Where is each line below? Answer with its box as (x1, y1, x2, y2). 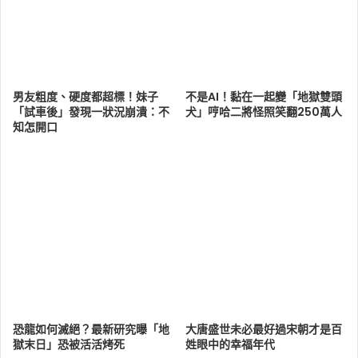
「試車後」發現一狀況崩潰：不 (13, 104, 169, 121)
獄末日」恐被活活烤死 (13, 336, 125, 353)
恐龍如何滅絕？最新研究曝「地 (13, 321, 169, 338)
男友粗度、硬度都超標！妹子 (13, 89, 158, 105)
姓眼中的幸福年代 (185, 336, 275, 353)
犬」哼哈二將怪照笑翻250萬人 (185, 104, 342, 121)
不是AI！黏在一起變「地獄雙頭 (185, 89, 342, 105)
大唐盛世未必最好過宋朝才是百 (185, 321, 342, 338)
